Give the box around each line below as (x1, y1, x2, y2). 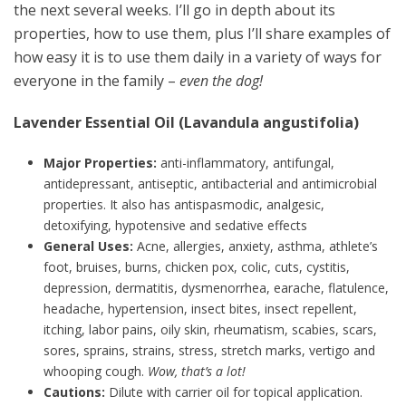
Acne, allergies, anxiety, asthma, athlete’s (132, 237, 378, 256)
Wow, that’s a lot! (147, 362, 246, 381)
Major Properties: (43, 154, 157, 172)
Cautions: (43, 383, 105, 401)
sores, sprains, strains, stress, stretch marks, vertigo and (43, 342, 375, 360)
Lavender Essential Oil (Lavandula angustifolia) (14, 112, 359, 133)
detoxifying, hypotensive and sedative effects (43, 217, 307, 235)
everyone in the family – (14, 71, 179, 92)
